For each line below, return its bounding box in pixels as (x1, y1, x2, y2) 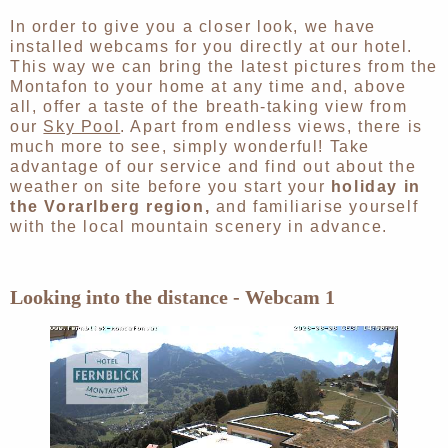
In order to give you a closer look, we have (10, 18, 376, 36)
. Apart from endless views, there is (120, 118, 423, 136)
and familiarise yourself (215, 198, 419, 216)
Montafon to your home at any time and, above (10, 78, 407, 96)
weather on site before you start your (10, 178, 331, 196)
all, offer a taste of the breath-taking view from (10, 98, 408, 116)
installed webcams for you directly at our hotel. (10, 38, 413, 56)
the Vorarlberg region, (10, 198, 216, 216)
